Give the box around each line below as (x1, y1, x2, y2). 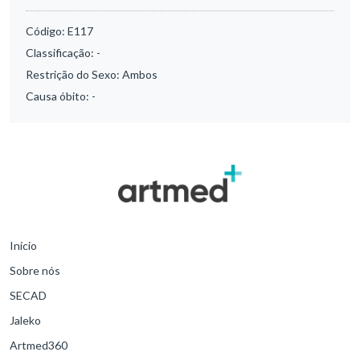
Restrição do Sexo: (26, 67, 122, 82)
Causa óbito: (26, 89, 92, 104)
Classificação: (26, 46, 96, 60)
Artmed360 (10, 338, 67, 352)
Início (10, 239, 37, 252)
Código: (26, 24, 67, 39)
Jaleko (10, 313, 41, 327)
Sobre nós (10, 264, 60, 277)
